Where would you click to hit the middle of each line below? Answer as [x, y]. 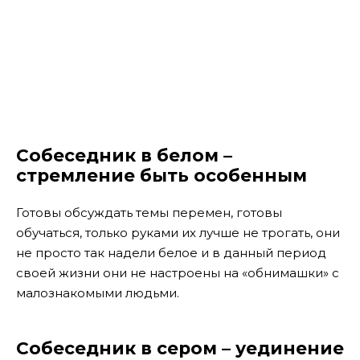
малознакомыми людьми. [98, 293]
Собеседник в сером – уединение [180, 348]
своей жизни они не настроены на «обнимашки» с [178, 273]
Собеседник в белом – [124, 155]
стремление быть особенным [162, 175]
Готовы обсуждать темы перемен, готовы [149, 213]
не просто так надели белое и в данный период [171, 253]
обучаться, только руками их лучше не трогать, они [178, 233]
